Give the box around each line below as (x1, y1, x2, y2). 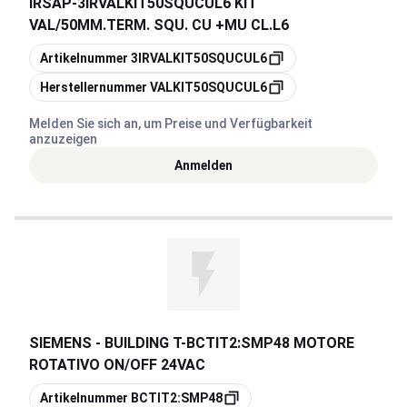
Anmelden (174, 157, 233, 173)
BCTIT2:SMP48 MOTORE (186, 334, 354, 352)
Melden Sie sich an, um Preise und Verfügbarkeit (29, 116, 313, 131)
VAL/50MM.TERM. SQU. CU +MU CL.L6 (29, 16, 289, 34)
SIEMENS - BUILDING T (29, 334, 181, 352)
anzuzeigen (29, 132, 97, 146)
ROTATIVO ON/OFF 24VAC (29, 356, 205, 373)
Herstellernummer (40, 80, 147, 94)
